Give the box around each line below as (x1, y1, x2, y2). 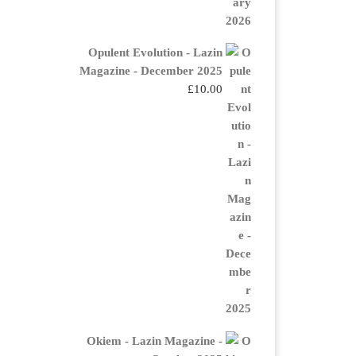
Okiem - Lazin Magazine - (87, 333, 222, 347)
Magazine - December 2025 (79, 64, 222, 78)
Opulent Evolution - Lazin (88, 45, 222, 60)
